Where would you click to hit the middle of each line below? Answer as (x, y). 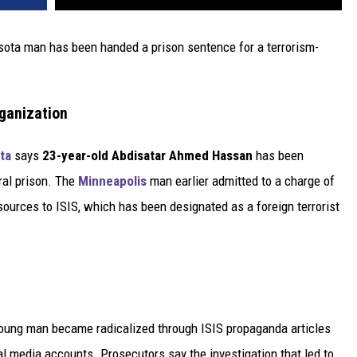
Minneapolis (112, 180)
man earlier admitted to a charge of (241, 180)
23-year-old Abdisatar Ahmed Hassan (147, 155)
